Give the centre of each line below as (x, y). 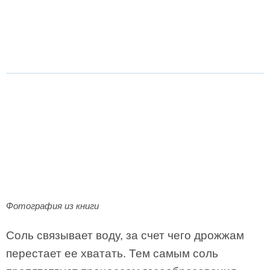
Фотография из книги (52, 206)
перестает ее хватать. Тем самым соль (112, 253)
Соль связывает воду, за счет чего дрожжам (125, 235)
